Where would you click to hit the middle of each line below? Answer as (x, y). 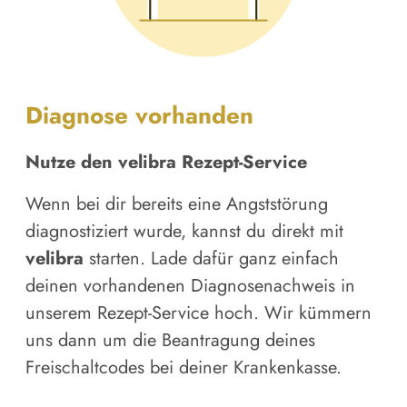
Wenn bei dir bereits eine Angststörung (177, 203)
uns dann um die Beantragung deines (170, 340)
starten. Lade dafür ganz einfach (211, 258)
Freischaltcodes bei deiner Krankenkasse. (184, 367)
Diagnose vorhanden (139, 116)
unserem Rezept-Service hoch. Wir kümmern (199, 313)
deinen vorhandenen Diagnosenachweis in (190, 285)
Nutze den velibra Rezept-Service (166, 162)
